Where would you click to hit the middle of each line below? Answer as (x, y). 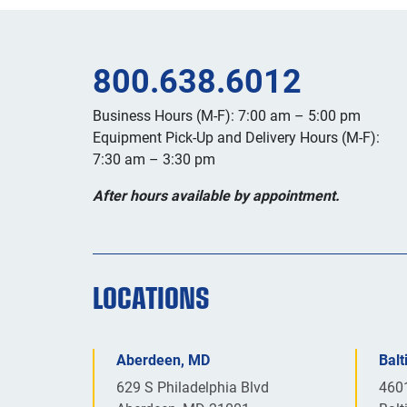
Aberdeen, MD (163, 359)
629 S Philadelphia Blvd (193, 387)
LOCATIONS (151, 298)
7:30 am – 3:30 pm (154, 159)
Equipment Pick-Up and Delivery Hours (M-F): (236, 137)
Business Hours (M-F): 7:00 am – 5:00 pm (227, 115)
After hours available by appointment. (216, 195)
